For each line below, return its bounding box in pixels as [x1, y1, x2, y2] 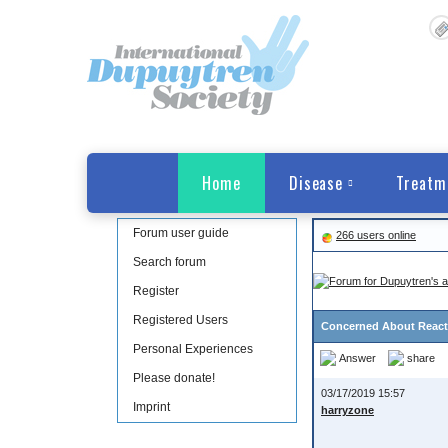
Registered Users [133, 313, 228, 327]
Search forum [133, 255, 206, 269]
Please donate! [133, 371, 215, 385]
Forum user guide [133, 226, 229, 240]
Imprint [133, 400, 170, 414]
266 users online [336, 229, 416, 241]
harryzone [321, 404, 374, 416]
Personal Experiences [133, 342, 253, 356]
